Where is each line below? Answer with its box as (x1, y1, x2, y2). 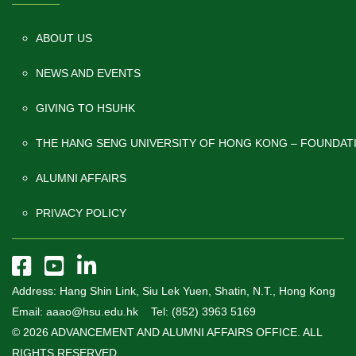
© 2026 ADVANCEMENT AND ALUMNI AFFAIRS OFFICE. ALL (12, 325, 322, 339)
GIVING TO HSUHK (36, 101, 135, 114)
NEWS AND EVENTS (36, 66, 141, 79)
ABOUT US (36, 31, 92, 44)
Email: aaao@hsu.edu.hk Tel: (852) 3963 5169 (12, 304, 256, 318)
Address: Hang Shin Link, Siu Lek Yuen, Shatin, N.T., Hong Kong (12, 284, 335, 297)
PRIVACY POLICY (36, 206, 126, 219)
